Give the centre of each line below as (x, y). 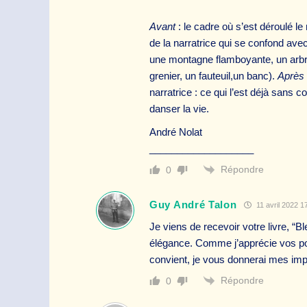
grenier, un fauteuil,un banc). (213, 75)
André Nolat (176, 132)
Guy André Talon (193, 205)
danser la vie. (179, 108)
